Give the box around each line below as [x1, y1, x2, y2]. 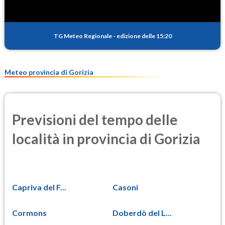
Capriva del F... [12, 182, 66, 192]
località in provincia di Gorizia [12, 130, 200, 147]
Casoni [113, 182, 138, 192]
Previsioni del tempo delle [12, 110, 178, 128]
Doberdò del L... [113, 208, 172, 218]
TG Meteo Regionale [53, 32, 112, 40]
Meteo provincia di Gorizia [5, 67, 93, 76]
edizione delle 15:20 [116, 32, 172, 40]
